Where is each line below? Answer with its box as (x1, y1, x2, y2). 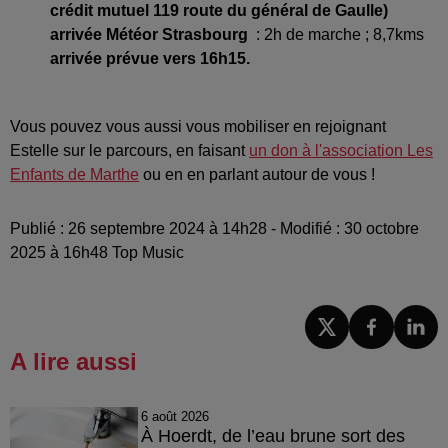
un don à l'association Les (249, 141, 433, 159)
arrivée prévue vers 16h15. (50, 49, 250, 67)
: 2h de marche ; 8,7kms (256, 25, 424, 43)
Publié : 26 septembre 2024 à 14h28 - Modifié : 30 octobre (10, 219, 419, 237)
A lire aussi (10, 348, 137, 375)
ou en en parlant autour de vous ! (139, 165, 375, 183)
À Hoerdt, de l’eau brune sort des (140, 426, 405, 446)
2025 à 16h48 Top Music (10, 243, 184, 261)
